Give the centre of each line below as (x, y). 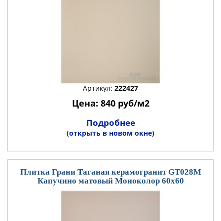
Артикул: (99, 88)
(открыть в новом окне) (110, 133)
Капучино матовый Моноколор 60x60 (110, 181)
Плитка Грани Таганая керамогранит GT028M (110, 172)
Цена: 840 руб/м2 (110, 103)
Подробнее (110, 123)
